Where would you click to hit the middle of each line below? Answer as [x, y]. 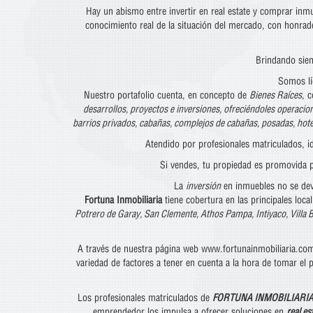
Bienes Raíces [275, 95]
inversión [203, 186]
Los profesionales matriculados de [145, 298]
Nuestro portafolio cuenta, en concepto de [166, 95]
